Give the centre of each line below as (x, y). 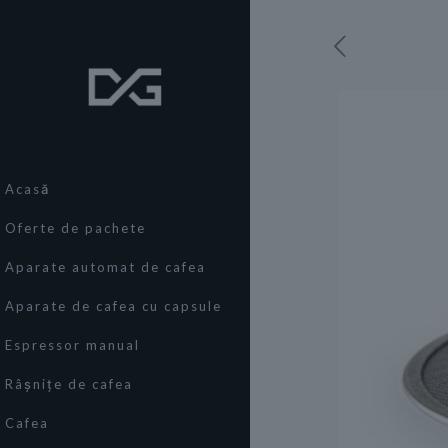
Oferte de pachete (75, 228)
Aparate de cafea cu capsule (113, 306)
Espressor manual (72, 345)
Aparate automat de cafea (105, 267)
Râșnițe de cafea (69, 384)
